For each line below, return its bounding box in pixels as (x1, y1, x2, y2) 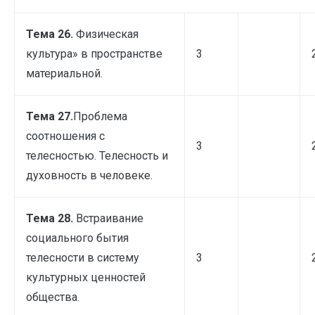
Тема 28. (26, 211, 76, 225)
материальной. (26, 66, 103, 80)
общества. (26, 290, 79, 304)
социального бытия (26, 231, 129, 245)
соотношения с (26, 129, 105, 143)
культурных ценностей (26, 270, 146, 284)
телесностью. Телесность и (26, 148, 168, 162)
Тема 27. (26, 109, 73, 123)
